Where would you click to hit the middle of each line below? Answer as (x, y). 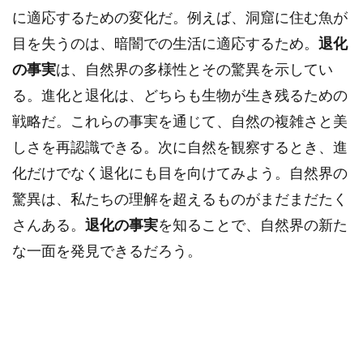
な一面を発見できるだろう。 (107, 251)
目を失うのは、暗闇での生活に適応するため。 (165, 43)
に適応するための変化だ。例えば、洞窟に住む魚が (180, 17)
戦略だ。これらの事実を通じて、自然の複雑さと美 (180, 121)
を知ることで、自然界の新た (253, 225)
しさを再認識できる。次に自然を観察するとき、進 (180, 147)
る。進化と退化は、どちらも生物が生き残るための (180, 95)
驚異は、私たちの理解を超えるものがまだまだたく (180, 199)
